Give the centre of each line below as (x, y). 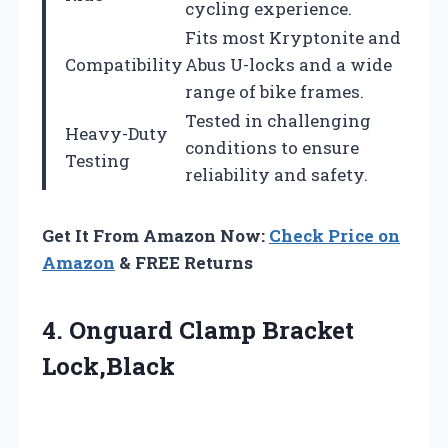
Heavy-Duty (116, 133)
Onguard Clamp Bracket (211, 329)
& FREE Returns (184, 262)
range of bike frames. (274, 91)
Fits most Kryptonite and (293, 37)
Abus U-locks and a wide (288, 64)
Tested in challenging (278, 120)
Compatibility (124, 64)
